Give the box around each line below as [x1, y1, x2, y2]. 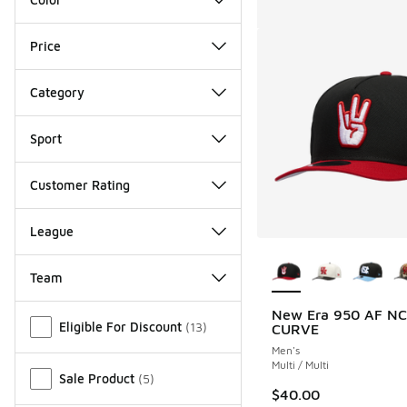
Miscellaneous [15, 303, 106, 320]
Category [30, 84, 84, 100]
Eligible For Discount [59, 318, 182, 334]
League [30, 223, 74, 239]
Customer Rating [30, 176, 130, 193]
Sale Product [59, 370, 134, 386]
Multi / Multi [271, 358, 329, 372]
